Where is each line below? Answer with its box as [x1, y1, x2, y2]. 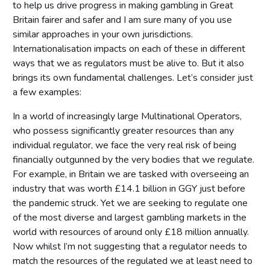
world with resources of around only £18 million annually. [13, 225, 249, 239]
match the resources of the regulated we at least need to [13, 254, 253, 268]
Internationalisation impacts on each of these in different [13, 42, 245, 55]
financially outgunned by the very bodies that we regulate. [13, 152, 254, 166]
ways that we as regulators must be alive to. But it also [13, 56, 244, 70]
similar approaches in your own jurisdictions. [13, 27, 193, 41]
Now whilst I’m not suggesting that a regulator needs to [13, 239, 247, 253]
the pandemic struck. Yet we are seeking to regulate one [13, 196, 248, 210]
